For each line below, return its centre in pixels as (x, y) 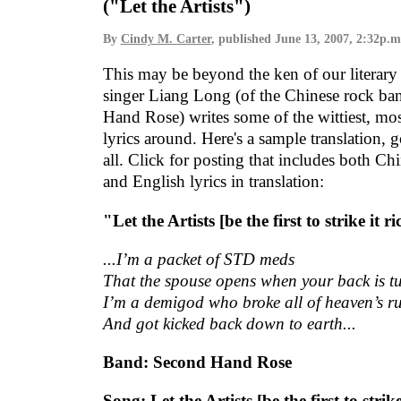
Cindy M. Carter (166, 39)
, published (243, 39)
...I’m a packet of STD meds (198, 259)
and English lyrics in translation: (213, 182)
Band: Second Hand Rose (197, 362)
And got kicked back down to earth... (229, 323)
